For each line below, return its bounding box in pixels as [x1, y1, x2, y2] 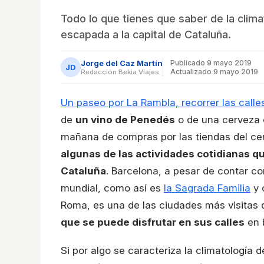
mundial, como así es [61, 181, 164, 194]
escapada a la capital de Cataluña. [61, 28, 231, 41]
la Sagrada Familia [164, 181, 250, 194]
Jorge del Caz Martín [81, 58, 163, 68]
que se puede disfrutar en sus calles [61, 216, 245, 228]
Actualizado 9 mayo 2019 [170, 67, 258, 76]
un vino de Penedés [75, 113, 175, 126]
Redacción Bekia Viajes [81, 67, 159, 76]
